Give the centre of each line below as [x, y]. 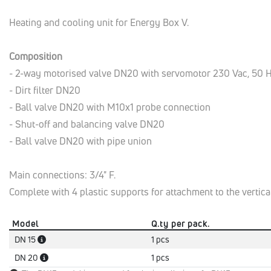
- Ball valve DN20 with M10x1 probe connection [110, 107]
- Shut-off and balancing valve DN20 [87, 124]
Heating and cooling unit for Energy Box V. [99, 22]
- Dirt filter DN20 [45, 90]
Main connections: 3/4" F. [62, 175]
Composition [36, 56]
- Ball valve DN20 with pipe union [80, 141]
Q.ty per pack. [181, 224]
